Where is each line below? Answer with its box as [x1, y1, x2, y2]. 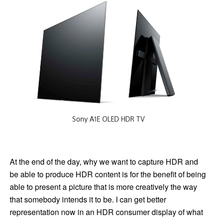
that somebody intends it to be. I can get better [10, 194, 166, 205]
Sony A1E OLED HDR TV [72, 114, 145, 123]
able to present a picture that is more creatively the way [10, 181, 197, 193]
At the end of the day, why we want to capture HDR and [10, 156, 198, 168]
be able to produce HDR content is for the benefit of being [10, 169, 206, 180]
